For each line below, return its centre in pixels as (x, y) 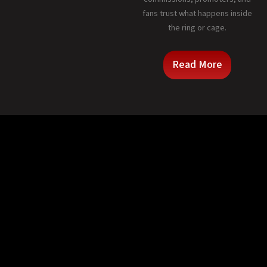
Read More (197, 64)
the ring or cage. (197, 28)
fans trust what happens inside (197, 14)
